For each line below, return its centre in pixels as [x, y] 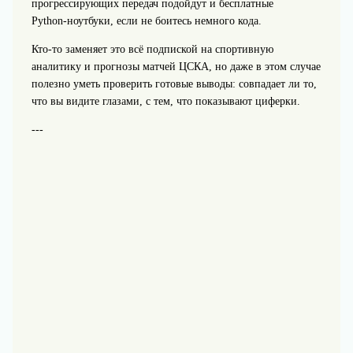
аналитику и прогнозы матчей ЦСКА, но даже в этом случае [176, 67]
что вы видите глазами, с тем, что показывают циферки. [165, 101]
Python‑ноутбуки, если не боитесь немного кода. [146, 21]
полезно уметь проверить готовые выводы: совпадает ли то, [174, 84]
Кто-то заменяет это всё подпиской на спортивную [152, 49]
